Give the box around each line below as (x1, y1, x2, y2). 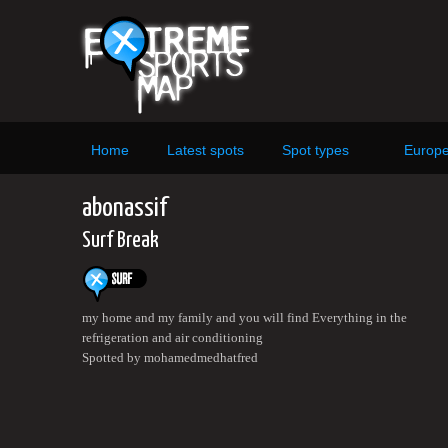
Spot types (282, 142, 349, 158)
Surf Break (82, 229, 159, 252)
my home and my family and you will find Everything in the (82, 310, 407, 325)
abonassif (82, 195, 167, 222)
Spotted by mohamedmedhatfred (82, 350, 258, 365)
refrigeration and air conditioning (82, 330, 263, 345)
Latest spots (167, 142, 244, 158)
